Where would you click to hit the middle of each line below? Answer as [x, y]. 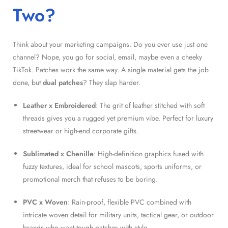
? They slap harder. [112, 82]
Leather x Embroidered [59, 105]
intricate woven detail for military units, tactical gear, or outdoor [118, 215]
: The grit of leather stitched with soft [150, 105]
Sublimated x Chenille [58, 153]
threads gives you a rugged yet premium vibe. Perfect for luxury [118, 118]
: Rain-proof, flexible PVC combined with [130, 202]
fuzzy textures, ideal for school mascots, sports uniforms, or [112, 166]
